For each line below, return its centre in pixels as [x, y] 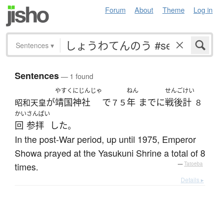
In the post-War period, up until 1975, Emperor [105, 139]
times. [27, 167]
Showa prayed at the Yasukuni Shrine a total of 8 [110, 153]
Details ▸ [192, 180]
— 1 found [76, 76]
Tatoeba [193, 164]
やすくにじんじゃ [79, 91]
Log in [203, 10]
